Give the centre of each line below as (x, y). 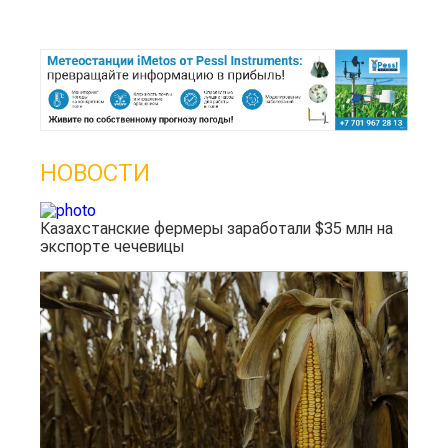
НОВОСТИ (95, 173)
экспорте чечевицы (112, 246)
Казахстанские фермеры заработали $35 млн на (216, 228)
